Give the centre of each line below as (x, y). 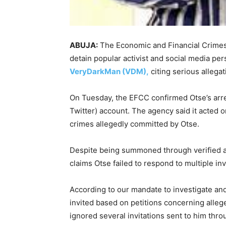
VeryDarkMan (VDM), (109, 72)
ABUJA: (84, 45)
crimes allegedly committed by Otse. (134, 124)
